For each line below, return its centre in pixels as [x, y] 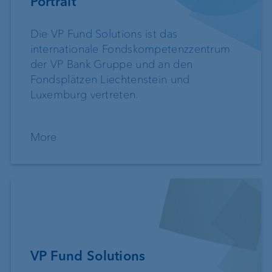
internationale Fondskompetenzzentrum [130, 49]
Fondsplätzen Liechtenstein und [110, 79]
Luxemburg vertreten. [84, 94]
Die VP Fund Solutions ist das [104, 34]
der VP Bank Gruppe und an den [111, 64]
